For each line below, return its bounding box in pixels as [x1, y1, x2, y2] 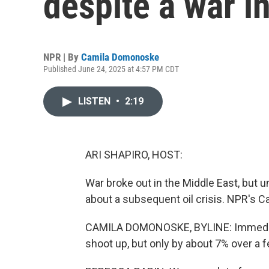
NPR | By [43, 51, 81, 63]
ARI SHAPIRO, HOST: [85, 148, 183, 161]
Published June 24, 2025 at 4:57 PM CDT [43, 64, 179, 74]
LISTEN [78, 95, 113, 107]
